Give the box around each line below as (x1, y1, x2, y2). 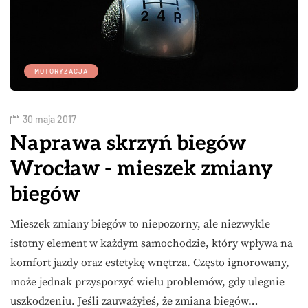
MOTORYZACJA (34, 66, 88, 75)
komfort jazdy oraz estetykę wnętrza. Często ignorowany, (10, 255, 289, 269)
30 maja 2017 (23, 113, 76, 125)
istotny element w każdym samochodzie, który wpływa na (10, 236, 293, 250)
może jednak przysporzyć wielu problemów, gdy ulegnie (10, 274, 285, 289)
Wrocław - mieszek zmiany (10, 156, 273, 181)
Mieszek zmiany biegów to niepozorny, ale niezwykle (10, 217, 270, 231)
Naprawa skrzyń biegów (10, 131, 246, 156)
